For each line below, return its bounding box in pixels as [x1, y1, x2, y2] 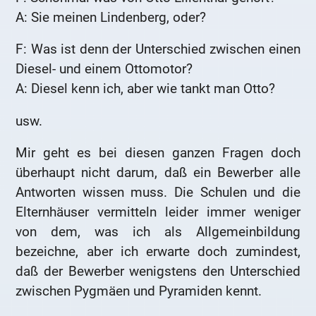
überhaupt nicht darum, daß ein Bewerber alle [16, 164, 300, 181]
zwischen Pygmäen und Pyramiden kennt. [16, 283, 262, 300]
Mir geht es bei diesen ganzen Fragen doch [16, 145, 300, 162]
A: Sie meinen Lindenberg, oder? [16, 8, 207, 25]
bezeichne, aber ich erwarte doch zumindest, [16, 243, 300, 260]
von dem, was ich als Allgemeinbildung [16, 224, 300, 241]
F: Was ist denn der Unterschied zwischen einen [16, 41, 300, 58]
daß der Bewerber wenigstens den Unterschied [16, 263, 300, 280]
